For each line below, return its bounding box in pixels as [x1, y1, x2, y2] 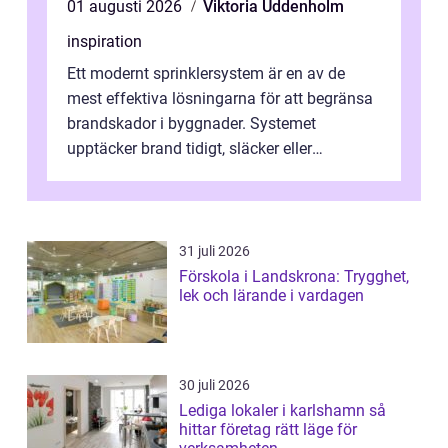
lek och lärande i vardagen [179, 285, 364, 305]
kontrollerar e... [67, 163, 171, 183]
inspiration [67, 31, 142, 51]
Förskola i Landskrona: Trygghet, [179, 266, 409, 286]
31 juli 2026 [179, 242, 250, 259]
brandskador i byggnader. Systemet [67, 113, 316, 133]
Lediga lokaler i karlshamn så [179, 400, 369, 420]
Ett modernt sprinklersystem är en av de [67, 63, 345, 83]
